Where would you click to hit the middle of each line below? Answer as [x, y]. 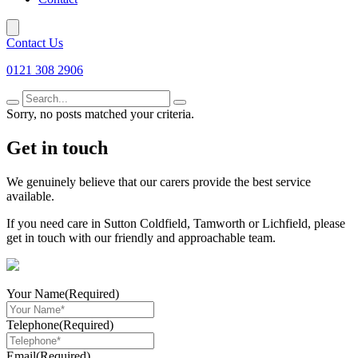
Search [39, 96]
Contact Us [35, 43]
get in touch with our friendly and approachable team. [141, 237]
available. [30, 196]
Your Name [36, 293]
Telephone [33, 324]
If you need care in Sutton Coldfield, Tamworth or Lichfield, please [176, 223]
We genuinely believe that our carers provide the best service [159, 181]
